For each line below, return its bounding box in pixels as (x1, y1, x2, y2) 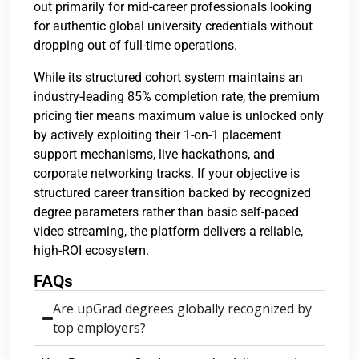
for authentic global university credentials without (34, 18, 313, 34)
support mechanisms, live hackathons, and (34, 147, 275, 162)
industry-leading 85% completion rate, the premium (34, 89, 320, 104)
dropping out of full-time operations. (34, 38, 237, 53)
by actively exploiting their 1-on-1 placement (34, 127, 281, 143)
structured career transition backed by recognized (34, 185, 311, 200)
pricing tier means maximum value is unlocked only (34, 108, 324, 123)
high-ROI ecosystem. (34, 243, 149, 258)
